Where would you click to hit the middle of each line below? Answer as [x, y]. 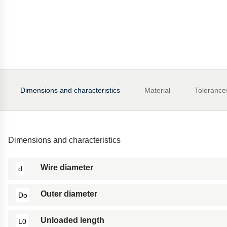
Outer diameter [69, 194]
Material [157, 90]
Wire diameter [67, 167]
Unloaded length [72, 220]
